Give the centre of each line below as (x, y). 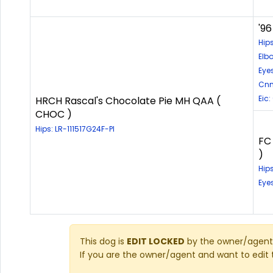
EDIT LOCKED (156, 242)
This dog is (103, 242)
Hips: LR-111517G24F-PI (75, 129)
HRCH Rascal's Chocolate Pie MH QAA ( (128, 101)
